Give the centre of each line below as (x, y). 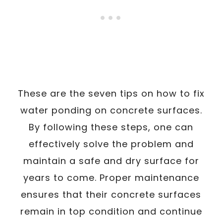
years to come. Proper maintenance (111, 177)
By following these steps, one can (111, 127)
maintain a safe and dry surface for (111, 161)
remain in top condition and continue (111, 211)
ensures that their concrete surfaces (111, 194)
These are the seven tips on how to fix (111, 93)
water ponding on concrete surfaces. (111, 110)
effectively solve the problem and (111, 144)
